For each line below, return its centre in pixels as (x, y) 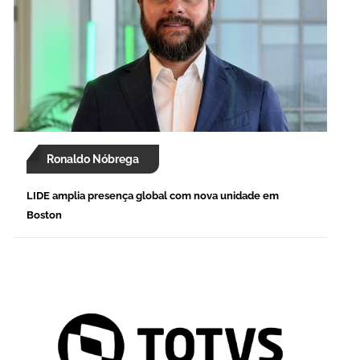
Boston (44, 215)
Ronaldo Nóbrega (93, 160)
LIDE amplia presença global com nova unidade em (153, 196)
